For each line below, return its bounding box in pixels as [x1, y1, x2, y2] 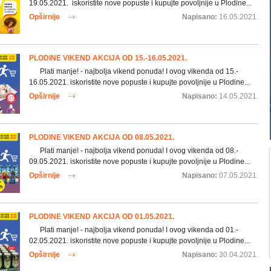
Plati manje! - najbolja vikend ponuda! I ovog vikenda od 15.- [28, 67, 238, 76]
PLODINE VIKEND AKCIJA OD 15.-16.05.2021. [28, 53, 187, 62]
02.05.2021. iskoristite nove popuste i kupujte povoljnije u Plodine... [28, 236, 250, 245]
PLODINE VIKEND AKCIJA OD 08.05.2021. [28, 132, 174, 142]
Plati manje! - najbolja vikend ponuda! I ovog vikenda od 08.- [28, 146, 238, 155]
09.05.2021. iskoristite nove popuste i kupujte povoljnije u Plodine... [28, 157, 250, 166]
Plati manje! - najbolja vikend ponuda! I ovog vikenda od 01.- [28, 225, 238, 234]
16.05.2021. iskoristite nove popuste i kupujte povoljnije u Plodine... [28, 77, 250, 87]
